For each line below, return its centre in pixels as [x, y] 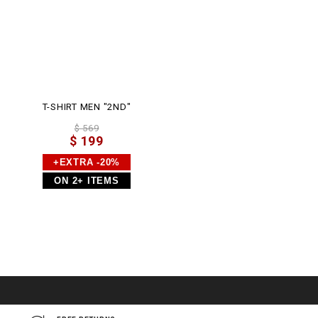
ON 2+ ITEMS [87, 181]
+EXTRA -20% [87, 163]
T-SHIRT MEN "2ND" [87, 107]
